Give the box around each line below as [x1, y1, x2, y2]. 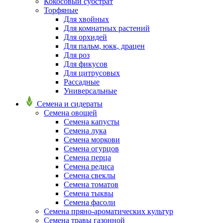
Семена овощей [44, 108, 97, 117]
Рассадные [64, 77, 100, 86]
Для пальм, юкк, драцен [64, 41, 145, 50]
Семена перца [64, 153, 111, 162]
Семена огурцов [64, 144, 119, 153]
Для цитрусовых [64, 68, 120, 77]
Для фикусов [64, 59, 108, 68]
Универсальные [64, 86, 117, 95]
